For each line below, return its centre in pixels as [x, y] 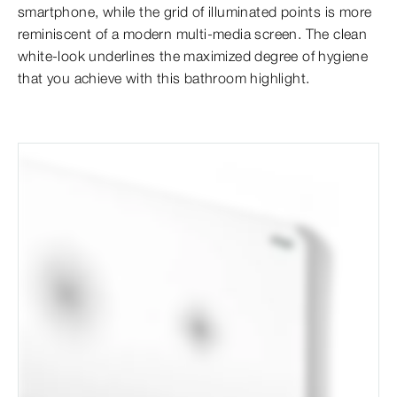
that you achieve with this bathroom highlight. [164, 78]
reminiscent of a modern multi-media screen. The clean [193, 34]
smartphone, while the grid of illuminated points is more [195, 12]
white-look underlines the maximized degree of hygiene [193, 56]
